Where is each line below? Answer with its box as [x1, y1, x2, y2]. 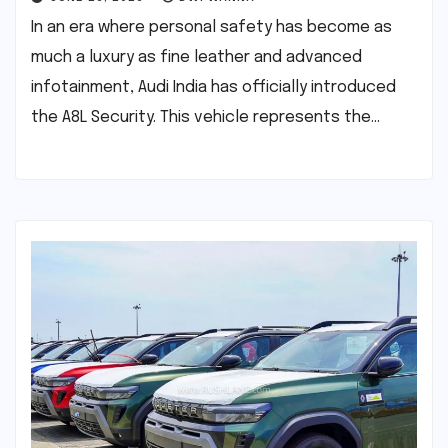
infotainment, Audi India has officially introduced [31, 79, 396, 97]
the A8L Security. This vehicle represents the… [31, 109, 380, 127]
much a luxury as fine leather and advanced [31, 49, 362, 67]
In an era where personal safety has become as [31, 19, 392, 37]
